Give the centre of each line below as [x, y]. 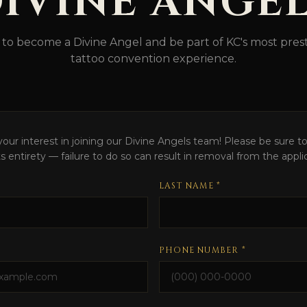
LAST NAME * [190, 186]
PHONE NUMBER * [202, 250]
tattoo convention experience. [153, 59]
